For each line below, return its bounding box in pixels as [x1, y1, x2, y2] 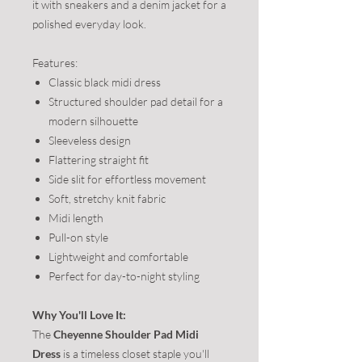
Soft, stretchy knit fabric [48, 192, 166, 205]
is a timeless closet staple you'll [61, 347, 209, 360]
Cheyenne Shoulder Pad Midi [53, 327, 199, 341]
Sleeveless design [48, 133, 131, 147]
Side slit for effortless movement [48, 172, 206, 186]
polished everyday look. [32, 17, 146, 31]
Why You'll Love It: [32, 308, 126, 322]
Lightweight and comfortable [48, 250, 188, 263]
